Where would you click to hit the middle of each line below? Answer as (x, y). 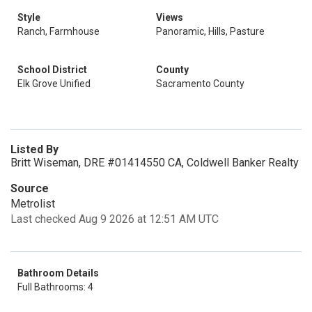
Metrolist (33, 204)
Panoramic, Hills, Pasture (210, 31)
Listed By (34, 149)
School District (52, 70)
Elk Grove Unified (54, 84)
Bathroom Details (58, 273)
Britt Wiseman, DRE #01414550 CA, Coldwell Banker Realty (155, 163)
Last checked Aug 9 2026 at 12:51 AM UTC (115, 219)
